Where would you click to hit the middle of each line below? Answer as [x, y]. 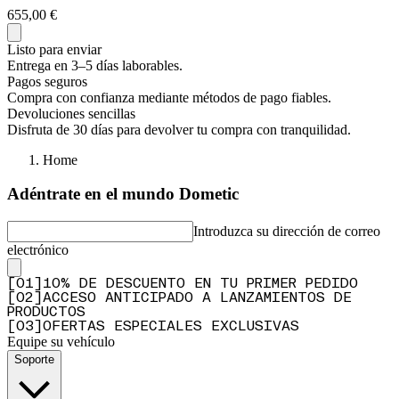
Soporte [34, 360]
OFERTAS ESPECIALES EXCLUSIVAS [171, 327]
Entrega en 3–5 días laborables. [95, 65]
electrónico [38, 250]
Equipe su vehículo [61, 342]
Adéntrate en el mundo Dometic [123, 194]
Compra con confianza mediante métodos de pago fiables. [169, 97]
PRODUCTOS [46, 313]
